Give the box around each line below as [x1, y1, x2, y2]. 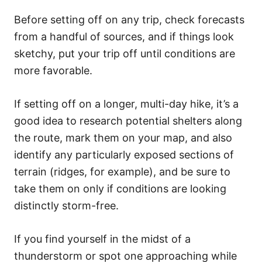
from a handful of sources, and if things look [14, 30, 234, 43]
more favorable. [14, 64, 92, 77]
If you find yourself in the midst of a [14, 232, 191, 245]
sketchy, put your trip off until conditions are [14, 47, 235, 60]
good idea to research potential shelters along [14, 114, 242, 127]
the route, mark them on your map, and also [14, 131, 232, 144]
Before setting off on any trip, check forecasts [14, 13, 244, 26]
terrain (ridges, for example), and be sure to [14, 165, 230, 178]
